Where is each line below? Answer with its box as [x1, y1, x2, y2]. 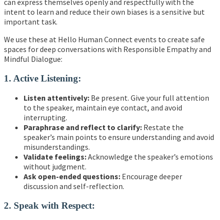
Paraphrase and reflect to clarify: [24, 122, 142, 133]
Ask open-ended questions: [24, 171, 120, 182]
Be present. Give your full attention [89, 93, 209, 103]
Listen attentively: [24, 93, 89, 103]
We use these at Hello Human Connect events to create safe [4, 34, 205, 44]
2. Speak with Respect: [4, 200, 95, 211]
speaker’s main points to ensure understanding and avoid [24, 132, 214, 142]
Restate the [142, 122, 184, 133]
